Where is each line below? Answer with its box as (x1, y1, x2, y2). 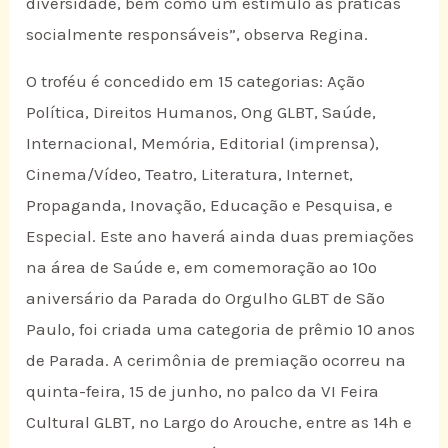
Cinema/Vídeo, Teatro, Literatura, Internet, (26, 164, 354, 185)
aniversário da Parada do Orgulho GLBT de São (26, 288, 386, 309)
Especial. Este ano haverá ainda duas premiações (26, 226, 415, 247)
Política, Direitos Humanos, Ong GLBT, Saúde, (26, 102, 377, 123)
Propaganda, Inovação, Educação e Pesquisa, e (26, 195, 394, 216)
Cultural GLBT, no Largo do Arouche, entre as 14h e (26, 412, 413, 433)
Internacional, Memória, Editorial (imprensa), (26, 133, 380, 154)
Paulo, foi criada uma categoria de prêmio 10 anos (26, 319, 416, 340)
